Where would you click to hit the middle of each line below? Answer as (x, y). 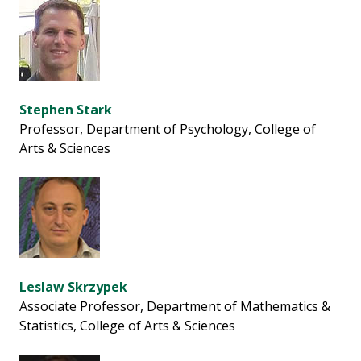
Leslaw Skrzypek (73, 287)
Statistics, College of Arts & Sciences (127, 326)
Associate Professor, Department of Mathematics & (175, 307)
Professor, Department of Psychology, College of (168, 129)
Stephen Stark (66, 110)
